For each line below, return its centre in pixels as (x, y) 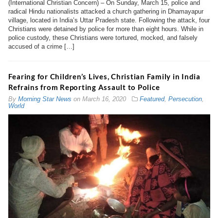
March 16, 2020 (104, 99)
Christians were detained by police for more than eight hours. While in (106, 29)
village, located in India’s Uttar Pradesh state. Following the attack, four (109, 20)
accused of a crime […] (41, 47)
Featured (152, 99)
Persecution (185, 99)
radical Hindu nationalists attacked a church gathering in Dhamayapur (106, 12)
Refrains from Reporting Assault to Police (84, 87)
